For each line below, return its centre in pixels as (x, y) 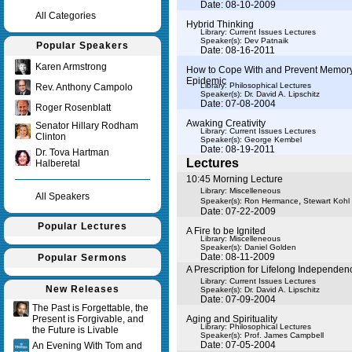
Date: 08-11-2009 (238, 257)
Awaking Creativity (226, 123)
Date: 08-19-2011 (238, 149)
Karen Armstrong (71, 67)
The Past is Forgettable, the (90, 308)
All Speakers (62, 196)
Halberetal (58, 163)
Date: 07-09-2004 (238, 299)
